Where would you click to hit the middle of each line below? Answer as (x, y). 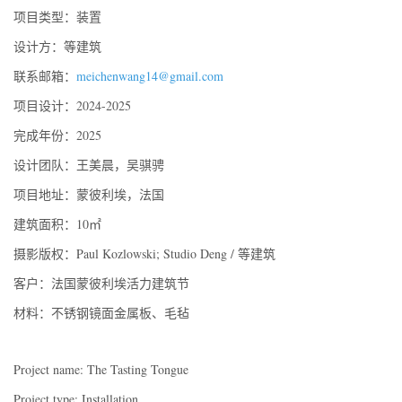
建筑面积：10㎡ (57, 224)
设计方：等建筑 (57, 47)
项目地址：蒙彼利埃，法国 (89, 195)
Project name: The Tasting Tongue (101, 370)
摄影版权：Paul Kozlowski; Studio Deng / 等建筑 (144, 254)
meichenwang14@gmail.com (150, 76)
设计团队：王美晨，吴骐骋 (89, 165)
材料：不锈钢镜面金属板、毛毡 (101, 313)
